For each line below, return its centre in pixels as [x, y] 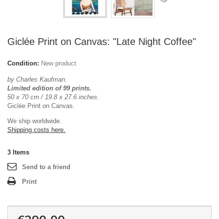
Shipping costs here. [36, 130]
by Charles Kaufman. [38, 79]
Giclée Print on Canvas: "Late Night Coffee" [102, 42]
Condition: [23, 63]
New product [59, 63]
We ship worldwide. [34, 121]
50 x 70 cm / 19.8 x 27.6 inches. [53, 97]
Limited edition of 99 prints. [50, 88]
